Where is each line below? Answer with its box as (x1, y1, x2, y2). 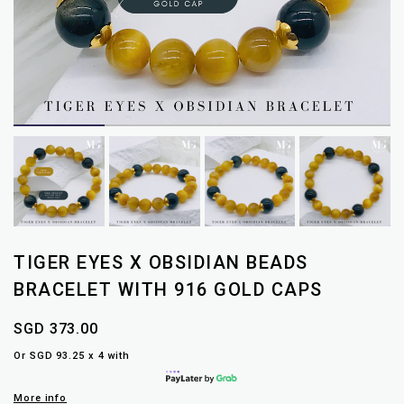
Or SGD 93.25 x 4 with (14, 350, 130, 363)
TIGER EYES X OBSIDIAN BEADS (14, 252, 308, 274)
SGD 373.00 (14, 320, 98, 338)
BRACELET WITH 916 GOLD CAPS (14, 279, 323, 301)
